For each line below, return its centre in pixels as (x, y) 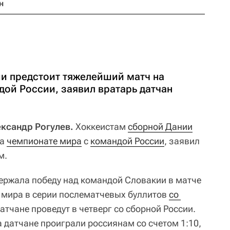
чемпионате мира (44, 141)
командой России (127, 141)
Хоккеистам (101, 127)
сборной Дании (160, 127)
